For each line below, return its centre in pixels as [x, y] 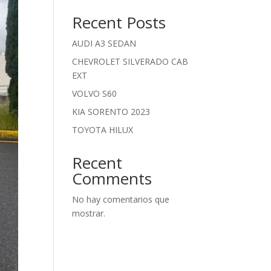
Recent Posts [119, 22]
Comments [112, 178]
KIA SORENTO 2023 [111, 112]
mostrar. [89, 213]
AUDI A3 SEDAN [104, 43]
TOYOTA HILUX [103, 130]
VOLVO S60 [95, 93]
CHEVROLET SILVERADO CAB [130, 61]
